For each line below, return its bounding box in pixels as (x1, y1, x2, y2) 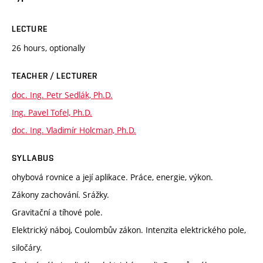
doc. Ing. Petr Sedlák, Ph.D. (12, 89, 113, 100)
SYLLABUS (12, 153, 54, 163)
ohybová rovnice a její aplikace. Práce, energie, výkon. (12, 171, 213, 183)
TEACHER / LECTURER (12, 70, 98, 80)
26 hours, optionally (12, 42, 85, 53)
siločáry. (12, 241, 42, 253)
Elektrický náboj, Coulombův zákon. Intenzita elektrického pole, (12, 224, 246, 235)
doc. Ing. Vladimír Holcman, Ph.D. (12, 124, 136, 136)
